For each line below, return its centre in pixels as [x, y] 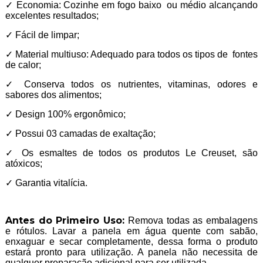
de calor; [23, 65]
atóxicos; [23, 164]
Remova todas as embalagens [191, 221]
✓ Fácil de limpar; [42, 35]
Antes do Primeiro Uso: [65, 221]
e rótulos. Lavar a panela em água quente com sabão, [131, 231]
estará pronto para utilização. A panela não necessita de [131, 252]
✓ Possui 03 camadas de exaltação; [80, 134]
